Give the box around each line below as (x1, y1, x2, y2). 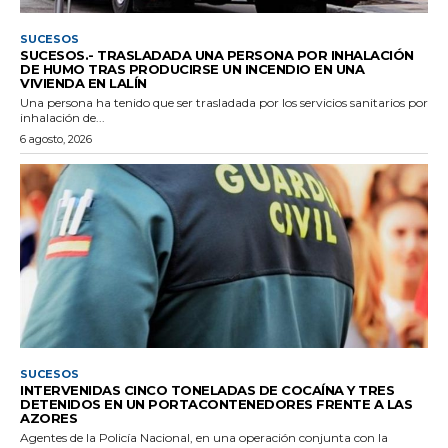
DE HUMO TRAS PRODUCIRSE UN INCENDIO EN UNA (20, 60, 364, 77)
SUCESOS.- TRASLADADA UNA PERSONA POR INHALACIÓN (20, 46, 414, 63)
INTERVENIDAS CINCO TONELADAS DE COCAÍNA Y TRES (20, 381, 394, 398)
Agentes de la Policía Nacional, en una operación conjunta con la (20, 429, 388, 445)
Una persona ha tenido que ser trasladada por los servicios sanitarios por (20, 94, 428, 110)
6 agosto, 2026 (20, 131, 92, 146)
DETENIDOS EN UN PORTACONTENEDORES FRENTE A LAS (20, 395, 412, 412)
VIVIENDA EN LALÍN (20, 74, 147, 91)
